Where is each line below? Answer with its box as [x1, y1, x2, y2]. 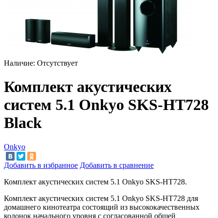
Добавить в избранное [4, 161, 78, 170]
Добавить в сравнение [80, 161, 154, 170]
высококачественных [129, 203, 200, 212]
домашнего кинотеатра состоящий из [4, 203, 127, 212]
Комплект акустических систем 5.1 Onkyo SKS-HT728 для [4, 194, 198, 203]
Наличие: [4, 58, 35, 67]
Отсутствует [35, 58, 78, 67]
